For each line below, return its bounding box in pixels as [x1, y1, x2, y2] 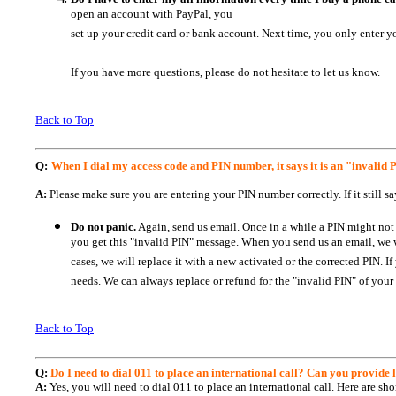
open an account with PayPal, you [71, 7, 232, 27]
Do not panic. [71, 220, 136, 233]
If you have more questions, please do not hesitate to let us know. [71, 65, 380, 85]
